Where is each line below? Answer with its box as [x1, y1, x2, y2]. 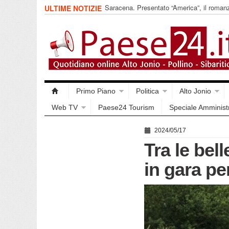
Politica [136, 87, 159, 95]
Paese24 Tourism [98, 103, 154, 111]
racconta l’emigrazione [105, 12, 171, 21]
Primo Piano [76, 87, 116, 95]
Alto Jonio [179, 87, 211, 95]
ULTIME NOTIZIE [44, 3, 104, 13]
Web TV [52, 103, 78, 111]
